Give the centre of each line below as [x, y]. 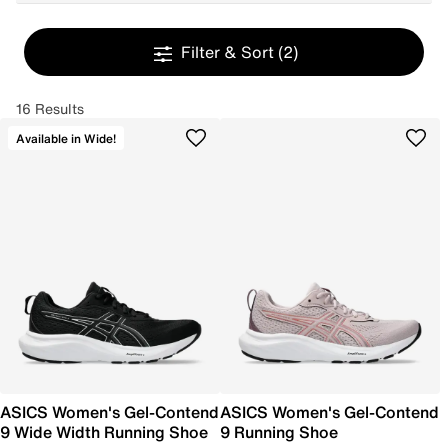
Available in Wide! [66, 138]
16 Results [50, 108]
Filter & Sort [229, 52]
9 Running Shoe [279, 432]
